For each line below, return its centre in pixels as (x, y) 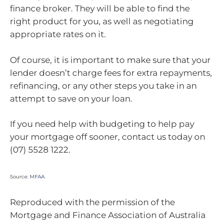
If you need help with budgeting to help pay (102, 124)
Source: (20, 176)
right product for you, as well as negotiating (102, 22)
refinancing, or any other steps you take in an (103, 85)
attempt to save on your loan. (71, 98)
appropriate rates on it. (58, 34)
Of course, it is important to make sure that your (110, 60)
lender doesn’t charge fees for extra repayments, (111, 73)
